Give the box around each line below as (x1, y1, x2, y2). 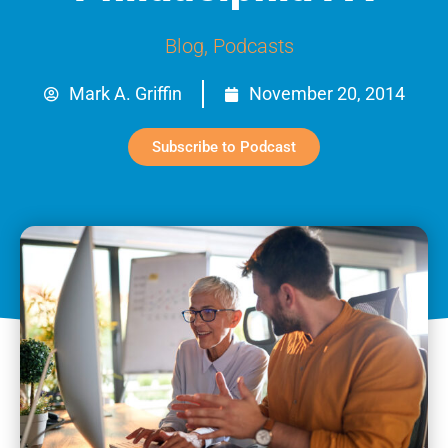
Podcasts (212, 34, 294, 58)
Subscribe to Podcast (152, 138, 296, 156)
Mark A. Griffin (68, 83, 182, 104)
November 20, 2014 (248, 83, 405, 104)
